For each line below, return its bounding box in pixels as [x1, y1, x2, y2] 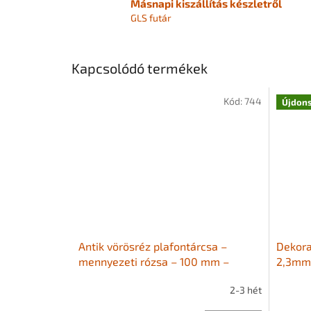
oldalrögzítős [78, 269, 145, 283]
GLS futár [131, 11, 171, 24]
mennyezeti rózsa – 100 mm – [78, 254, 229, 268]
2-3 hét [229, 284, 262, 296]
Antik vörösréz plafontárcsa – [78, 239, 227, 253]
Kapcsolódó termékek [72, 60, 208, 77]
